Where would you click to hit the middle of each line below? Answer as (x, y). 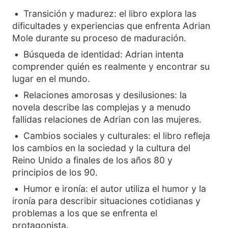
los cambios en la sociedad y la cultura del (101, 148)
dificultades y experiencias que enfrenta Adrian (111, 26)
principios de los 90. (55, 172)
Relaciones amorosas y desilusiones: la (105, 95)
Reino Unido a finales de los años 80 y (92, 160)
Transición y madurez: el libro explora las (110, 13)
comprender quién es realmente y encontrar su (111, 66)
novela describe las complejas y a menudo (102, 107)
